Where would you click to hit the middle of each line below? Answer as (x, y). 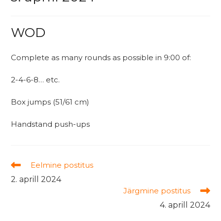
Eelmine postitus (62, 165)
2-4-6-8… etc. (36, 80)
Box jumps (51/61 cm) (50, 102)
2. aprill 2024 (36, 180)
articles (23, 183)
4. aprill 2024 (185, 205)
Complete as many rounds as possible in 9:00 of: (101, 58)
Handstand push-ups (51, 124)
